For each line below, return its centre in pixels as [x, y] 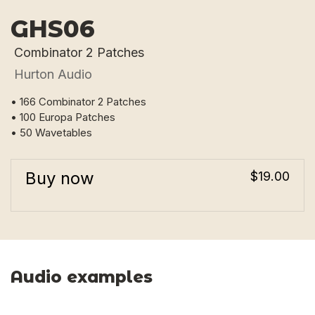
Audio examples [82, 277]
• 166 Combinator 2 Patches [78, 102]
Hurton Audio [53, 74]
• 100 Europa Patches [63, 117]
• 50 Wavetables [51, 133]
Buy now [60, 178]
